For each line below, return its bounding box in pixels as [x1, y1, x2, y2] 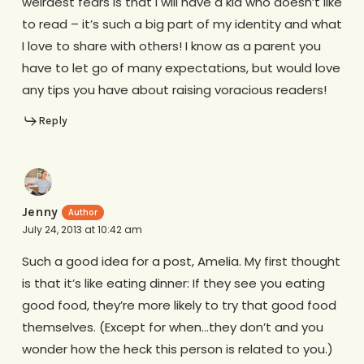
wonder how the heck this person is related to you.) [21, 340, 333, 358]
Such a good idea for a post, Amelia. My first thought [21, 253, 340, 271]
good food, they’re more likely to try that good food [21, 297, 336, 314]
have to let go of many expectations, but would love [21, 58, 340, 76]
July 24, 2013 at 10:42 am [21, 223, 142, 237]
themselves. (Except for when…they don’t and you [21, 318, 323, 336]
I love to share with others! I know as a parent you [21, 37, 321, 54]
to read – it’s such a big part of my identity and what [21, 15, 342, 32]
